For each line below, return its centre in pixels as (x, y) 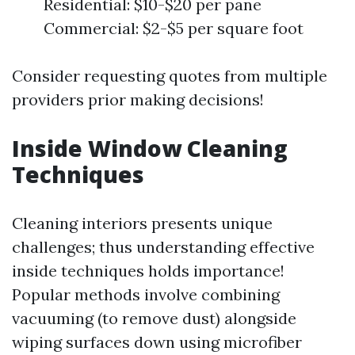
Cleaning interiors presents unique (142, 223)
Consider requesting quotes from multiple (170, 76)
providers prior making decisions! (138, 99)
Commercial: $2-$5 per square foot (174, 28)
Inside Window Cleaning (150, 148)
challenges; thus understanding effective (163, 247)
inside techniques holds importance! (148, 271)
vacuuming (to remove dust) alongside (154, 318)
